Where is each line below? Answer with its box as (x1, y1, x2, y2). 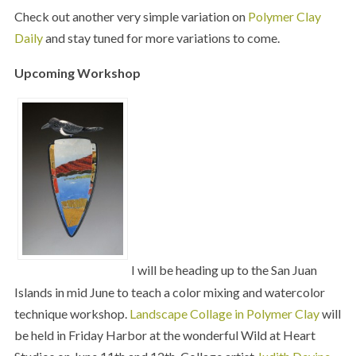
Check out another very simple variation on (14, 8, 248, 24)
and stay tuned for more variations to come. (42, 29, 280, 45)
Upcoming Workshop (14, 65, 141, 81)
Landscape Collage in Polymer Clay (129, 305, 319, 321)
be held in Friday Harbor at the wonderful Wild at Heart (14, 327, 315, 342)
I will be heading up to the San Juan (130, 262, 317, 278)
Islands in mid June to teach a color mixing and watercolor (14, 284, 325, 300)
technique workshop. (14, 305, 130, 321)
